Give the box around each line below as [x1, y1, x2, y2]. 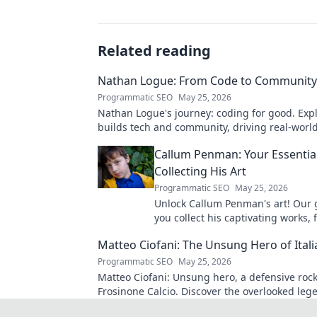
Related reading [98, 41, 211, 61]
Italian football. [98, 299, 170, 313]
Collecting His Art [154, 163, 246, 180]
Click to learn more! [98, 134, 190, 149]
